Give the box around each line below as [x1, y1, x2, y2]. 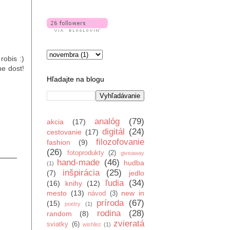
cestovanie [47, 128, 82, 136]
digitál [102, 127, 125, 137]
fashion [47, 138, 70, 146]
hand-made [57, 158, 100, 167]
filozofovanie [96, 137, 144, 147]
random [47, 209, 72, 218]
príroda [96, 198, 124, 208]
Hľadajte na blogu [47, 75, 104, 83]
